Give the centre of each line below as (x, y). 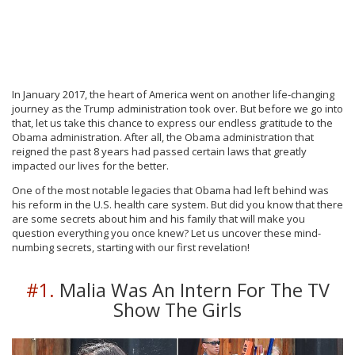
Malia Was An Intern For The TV (192, 290)
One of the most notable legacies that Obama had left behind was (170, 191)
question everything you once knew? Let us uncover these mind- (166, 233)
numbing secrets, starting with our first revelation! (131, 248)
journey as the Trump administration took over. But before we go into (177, 109)
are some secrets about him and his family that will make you (158, 219)
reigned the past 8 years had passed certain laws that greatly (159, 152)
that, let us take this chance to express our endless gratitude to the (172, 123)
